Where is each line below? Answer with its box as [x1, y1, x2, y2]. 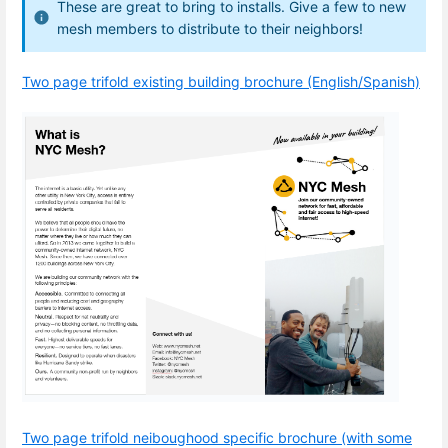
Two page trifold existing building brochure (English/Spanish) [22, 73, 420, 91]
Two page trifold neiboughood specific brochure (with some [22, 428, 412, 446]
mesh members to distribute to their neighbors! [57, 19, 363, 37]
